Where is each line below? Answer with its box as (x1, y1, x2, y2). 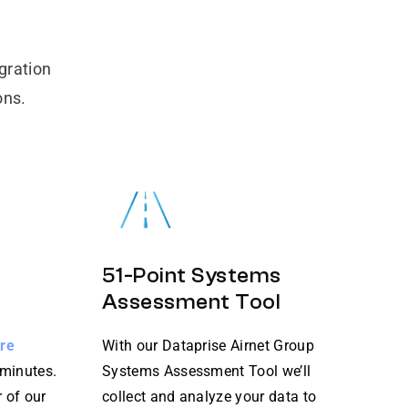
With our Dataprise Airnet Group (102, 337, 314, 355)
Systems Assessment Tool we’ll (102, 362, 311, 381)
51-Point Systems (102, 263, 281, 289)
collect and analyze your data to (102, 388, 317, 406)
